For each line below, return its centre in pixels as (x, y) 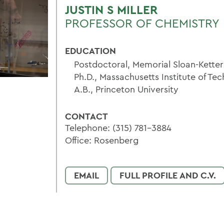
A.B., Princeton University (126, 89)
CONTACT (86, 116)
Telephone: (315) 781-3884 (118, 128)
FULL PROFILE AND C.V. (168, 175)
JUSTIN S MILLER (111, 10)
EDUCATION (90, 51)
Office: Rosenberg (102, 140)
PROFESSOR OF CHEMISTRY (142, 23)
